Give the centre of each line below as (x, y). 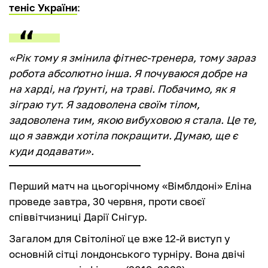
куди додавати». (53, 151)
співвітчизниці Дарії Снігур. (79, 217)
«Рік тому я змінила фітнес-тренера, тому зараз (132, 58)
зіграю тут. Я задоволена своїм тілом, (104, 105)
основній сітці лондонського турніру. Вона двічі (127, 254)
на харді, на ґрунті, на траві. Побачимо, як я (122, 89)
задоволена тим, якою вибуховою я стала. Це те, (133, 120)
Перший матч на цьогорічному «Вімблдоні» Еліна (130, 186)
